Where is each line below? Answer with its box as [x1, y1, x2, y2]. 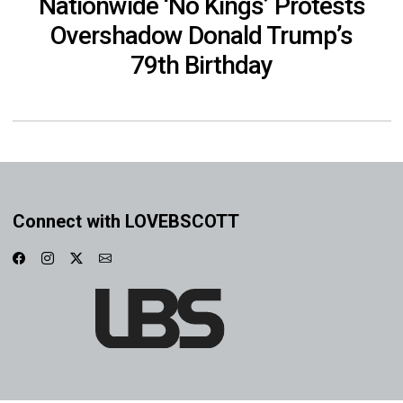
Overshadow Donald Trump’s [50, 20, 353, 50]
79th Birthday [130, 49, 273, 80]
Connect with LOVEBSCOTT [12, 210, 239, 232]
